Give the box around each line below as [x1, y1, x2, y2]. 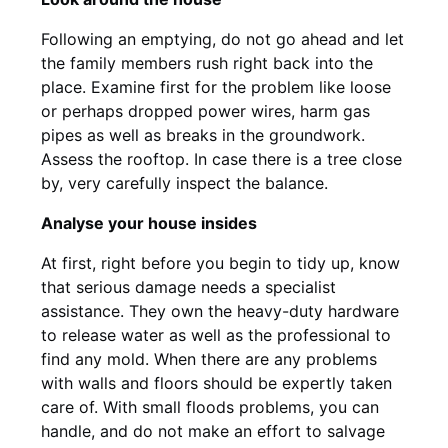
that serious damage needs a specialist [41, 276, 336, 297]
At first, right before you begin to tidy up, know [41, 252, 400, 273]
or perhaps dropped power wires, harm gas [41, 100, 370, 121]
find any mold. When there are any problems [41, 348, 377, 369]
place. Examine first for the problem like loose [41, 76, 391, 97]
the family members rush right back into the [41, 52, 373, 73]
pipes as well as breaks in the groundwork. [41, 124, 365, 145]
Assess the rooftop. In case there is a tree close [41, 148, 402, 169]
